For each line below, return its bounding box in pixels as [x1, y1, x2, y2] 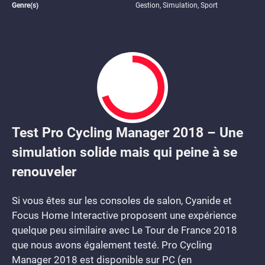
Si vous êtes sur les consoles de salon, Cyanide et [12, 195, 232, 206]
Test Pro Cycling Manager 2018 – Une [12, 125, 243, 140]
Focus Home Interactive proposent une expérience [12, 209, 237, 221]
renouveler [12, 164, 76, 179]
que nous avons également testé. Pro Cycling [12, 239, 212, 251]
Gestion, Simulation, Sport [135, 1, 218, 9]
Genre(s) [12, 1, 38, 9]
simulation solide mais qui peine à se [12, 144, 237, 160]
